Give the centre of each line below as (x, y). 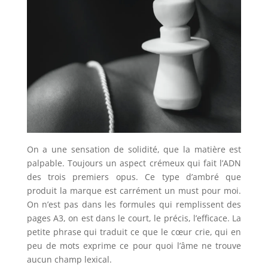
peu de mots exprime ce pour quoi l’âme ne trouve (134, 245)
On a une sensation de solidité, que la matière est (134, 149)
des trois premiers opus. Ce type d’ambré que (134, 176)
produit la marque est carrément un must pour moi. (134, 190)
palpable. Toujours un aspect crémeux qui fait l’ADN (134, 163)
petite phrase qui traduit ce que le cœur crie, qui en (134, 232)
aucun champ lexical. (69, 259)
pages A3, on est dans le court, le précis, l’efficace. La (134, 218)
